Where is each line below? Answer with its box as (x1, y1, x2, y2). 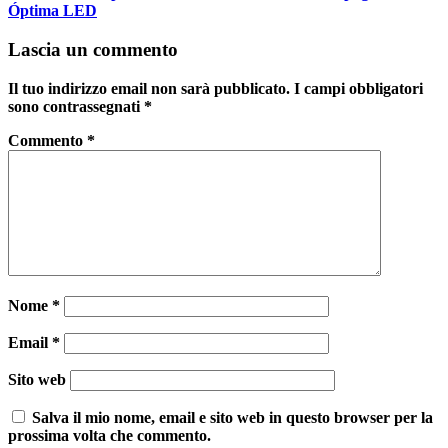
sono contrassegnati (8, 97, 144, 115)
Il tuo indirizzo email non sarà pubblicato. (8, 79, 290, 97)
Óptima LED (8, 2, 97, 20)
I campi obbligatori (294, 79, 423, 97)
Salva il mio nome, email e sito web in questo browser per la (32, 408, 433, 426)
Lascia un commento (8, 38, 178, 60)
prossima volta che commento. (8, 426, 211, 444)
